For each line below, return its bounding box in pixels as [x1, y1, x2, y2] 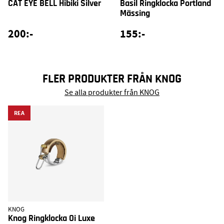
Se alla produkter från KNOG [64, 87, 159, 98]
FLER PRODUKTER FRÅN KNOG [42, 72, 181, 85]
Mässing [120, 8, 150, 18]
